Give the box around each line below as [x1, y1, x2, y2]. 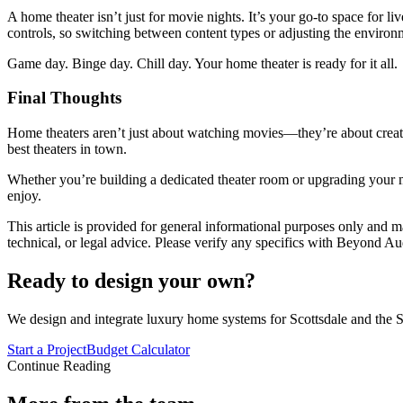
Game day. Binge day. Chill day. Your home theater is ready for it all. [7, 55, 398, 71]
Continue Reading [7, 357, 111, 373]
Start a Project [7, 341, 86, 357]
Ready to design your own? [7, 268, 255, 292]
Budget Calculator [86, 341, 190, 357]
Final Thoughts [7, 88, 121, 108]
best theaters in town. [7, 141, 127, 157]
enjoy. [7, 188, 41, 203]
